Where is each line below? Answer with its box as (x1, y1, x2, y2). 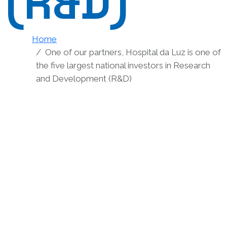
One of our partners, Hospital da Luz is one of (45, 47, 221, 58)
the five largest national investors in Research (36, 60, 210, 71)
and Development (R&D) (36, 73, 132, 84)
